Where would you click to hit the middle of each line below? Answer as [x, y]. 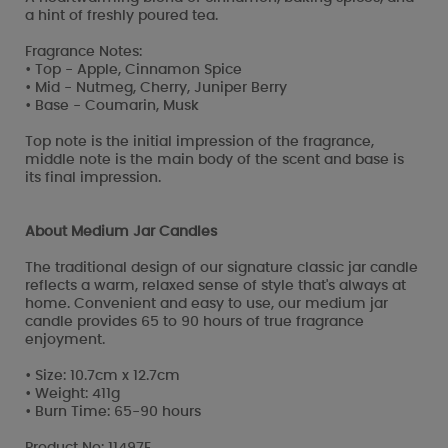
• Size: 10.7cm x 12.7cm [102, 375]
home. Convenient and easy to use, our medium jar [206, 303]
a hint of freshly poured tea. [121, 15]
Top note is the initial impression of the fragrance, [199, 141]
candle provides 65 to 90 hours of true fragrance [194, 321]
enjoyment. [65, 339]
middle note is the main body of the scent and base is [214, 159]
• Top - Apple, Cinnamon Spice [133, 69]
